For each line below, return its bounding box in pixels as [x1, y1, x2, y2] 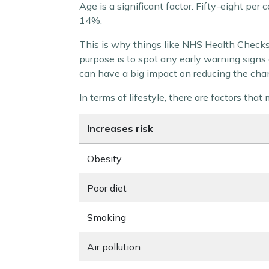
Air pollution [87, 241, 141, 253]
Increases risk [87, 122, 153, 134]
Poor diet [87, 182, 127, 194]
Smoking [87, 211, 126, 223]
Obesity [87, 153, 122, 165]
